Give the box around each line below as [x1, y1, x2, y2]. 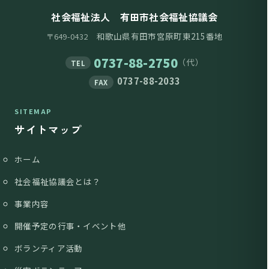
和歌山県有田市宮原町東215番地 [88, 30, 223, 43]
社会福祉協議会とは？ [14, 175, 101, 188]
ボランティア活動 [14, 242, 83, 255]
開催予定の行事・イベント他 [14, 220, 126, 232]
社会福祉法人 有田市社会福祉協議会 [51, 10, 218, 25]
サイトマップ [14, 122, 82, 138]
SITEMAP [14, 106, 52, 116]
